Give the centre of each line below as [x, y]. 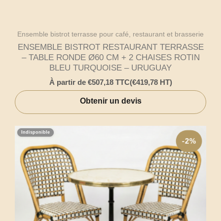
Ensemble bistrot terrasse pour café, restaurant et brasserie [110, 34]
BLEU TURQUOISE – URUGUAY [110, 68]
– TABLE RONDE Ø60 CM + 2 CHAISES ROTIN [110, 58]
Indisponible [36, 132]
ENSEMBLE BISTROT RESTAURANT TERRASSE [110, 47]
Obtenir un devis [110, 101]
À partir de [68, 82]
